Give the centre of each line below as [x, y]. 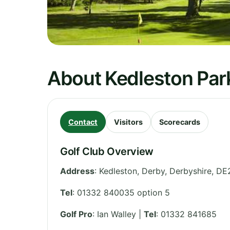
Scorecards [180, 122]
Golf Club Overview [107, 151]
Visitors [128, 122]
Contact [83, 122]
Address [77, 171]
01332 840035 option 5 [123, 192]
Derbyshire [190, 171]
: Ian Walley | [118, 214]
